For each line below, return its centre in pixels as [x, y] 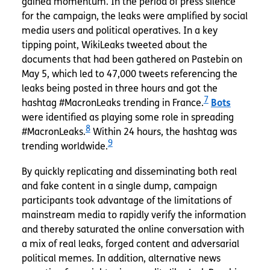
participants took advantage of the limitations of [126, 200]
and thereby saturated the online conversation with [133, 229]
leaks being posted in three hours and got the [119, 88]
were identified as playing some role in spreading [127, 117]
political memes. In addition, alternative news [121, 258]
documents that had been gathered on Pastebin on [132, 59]
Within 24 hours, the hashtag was [163, 131]
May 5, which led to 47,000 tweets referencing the [129, 74]
